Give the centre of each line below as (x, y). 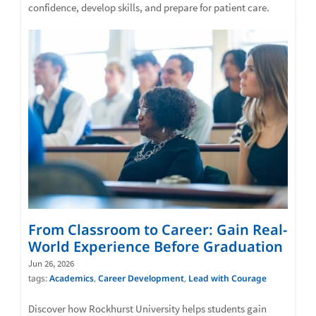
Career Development (141, 278)
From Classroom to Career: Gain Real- (158, 229)
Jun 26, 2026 (51, 263)
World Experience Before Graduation (156, 246)
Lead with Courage (227, 278)
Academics (72, 278)
